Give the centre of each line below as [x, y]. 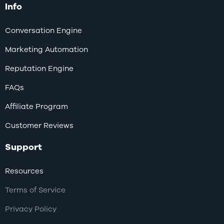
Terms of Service [35, 190]
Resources [24, 171]
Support [23, 147]
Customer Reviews [39, 126]
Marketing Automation [46, 50]
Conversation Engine [43, 31]
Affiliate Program [36, 107]
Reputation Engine [39, 69]
